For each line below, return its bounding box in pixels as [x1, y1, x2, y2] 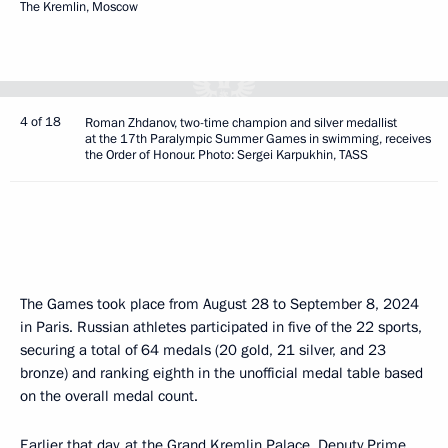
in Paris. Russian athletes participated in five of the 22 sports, [20, 316, 422, 337]
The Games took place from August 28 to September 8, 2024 [20, 293, 419, 314]
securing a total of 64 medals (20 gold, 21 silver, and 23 [20, 339, 386, 360]
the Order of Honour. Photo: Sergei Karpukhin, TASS [85, 145, 368, 164]
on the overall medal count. [20, 385, 198, 406]
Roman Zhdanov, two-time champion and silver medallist [85, 113, 397, 132]
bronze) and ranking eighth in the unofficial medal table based [20, 362, 423, 383]
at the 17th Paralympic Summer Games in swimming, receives [85, 129, 431, 148]
